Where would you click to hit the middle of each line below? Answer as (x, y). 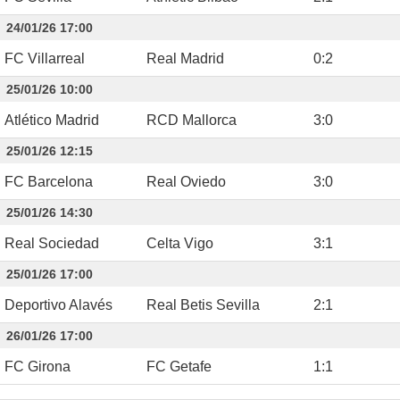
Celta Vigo (180, 243)
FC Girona (37, 366)
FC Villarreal (45, 58)
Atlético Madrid (52, 120)
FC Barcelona (49, 181)
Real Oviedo (186, 181)
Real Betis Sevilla (203, 304)
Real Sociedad (52, 243)
